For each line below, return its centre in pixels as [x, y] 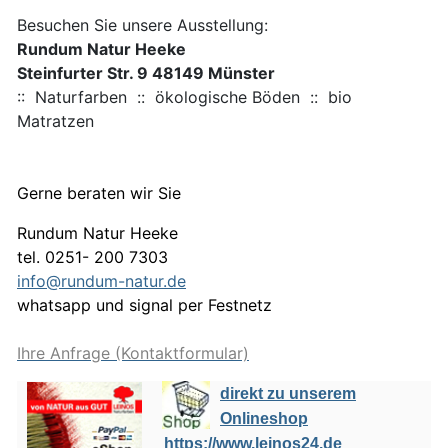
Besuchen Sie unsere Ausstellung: [142, 25]
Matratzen [55, 121]
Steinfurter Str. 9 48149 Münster [146, 73]
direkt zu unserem [288, 394]
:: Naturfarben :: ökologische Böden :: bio [184, 97]
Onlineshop [264, 419]
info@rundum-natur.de [101, 281]
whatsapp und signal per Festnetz [144, 305]
